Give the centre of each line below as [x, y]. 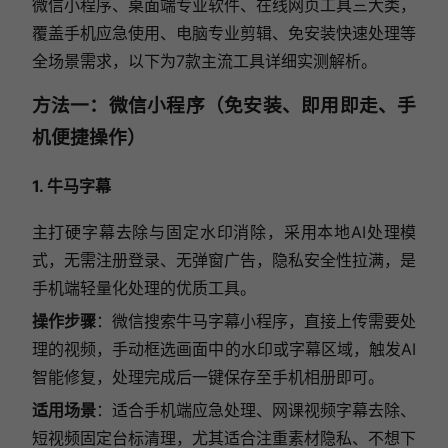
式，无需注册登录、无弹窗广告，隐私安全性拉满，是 [224, 260]
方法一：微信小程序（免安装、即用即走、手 [224, 106]
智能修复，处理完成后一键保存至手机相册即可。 [207, 377]
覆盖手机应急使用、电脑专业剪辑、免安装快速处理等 [224, 32]
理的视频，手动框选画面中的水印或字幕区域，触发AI [224, 349]
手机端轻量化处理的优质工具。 [143, 288]
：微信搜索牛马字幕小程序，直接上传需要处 [256, 321]
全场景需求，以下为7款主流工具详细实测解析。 [204, 60]
